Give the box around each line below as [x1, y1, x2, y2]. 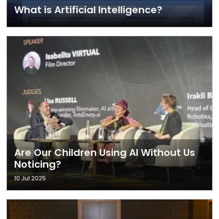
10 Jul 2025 [14, 174, 46, 182]
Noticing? [14, 157, 61, 171]
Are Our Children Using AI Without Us [14, 146, 195, 159]
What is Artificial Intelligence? [14, 3, 162, 17]
